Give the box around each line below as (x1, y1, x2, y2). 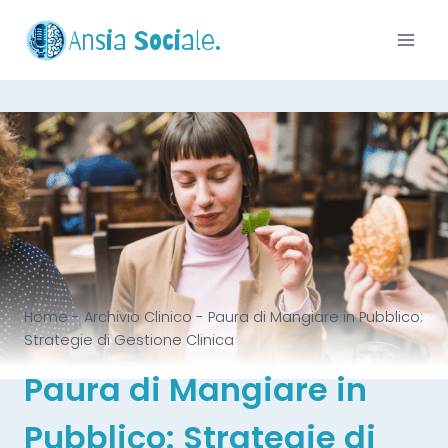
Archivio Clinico (84, 306, 192, 327)
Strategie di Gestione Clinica (24, 329, 234, 350)
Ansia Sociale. (69, 24, 221, 56)
